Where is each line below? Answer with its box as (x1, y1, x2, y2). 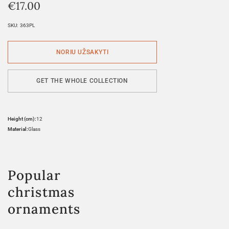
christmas (8, 183, 75, 200)
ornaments (8, 200, 80, 217)
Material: (8, 126, 28, 132)
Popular (8, 166, 61, 184)
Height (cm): (8, 116, 36, 122)
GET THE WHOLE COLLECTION (36, 77, 128, 85)
